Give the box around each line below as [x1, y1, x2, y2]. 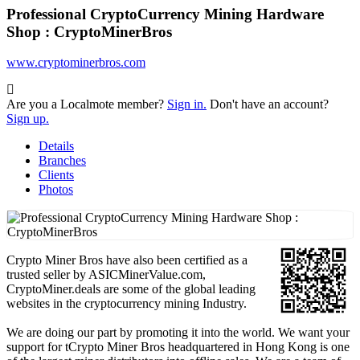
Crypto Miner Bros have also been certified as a [6, 253, 247, 268]
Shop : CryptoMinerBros [6, 22, 172, 40]
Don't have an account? [207, 97, 329, 112]
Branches [39, 153, 86, 168]
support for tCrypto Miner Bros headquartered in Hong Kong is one [6, 340, 350, 354]
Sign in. [167, 97, 207, 112]
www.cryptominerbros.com [6, 55, 145, 70]
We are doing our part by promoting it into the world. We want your [6, 325, 350, 340]
